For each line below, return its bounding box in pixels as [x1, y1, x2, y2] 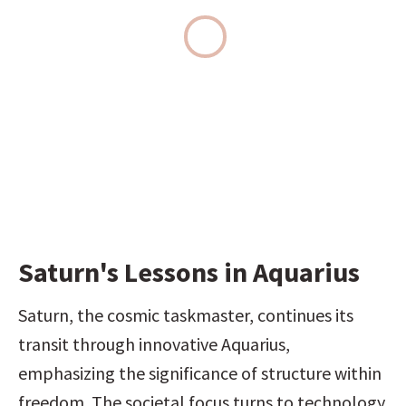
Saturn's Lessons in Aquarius [18, 255, 360, 289]
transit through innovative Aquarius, [18, 333, 290, 355]
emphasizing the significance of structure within [18, 362, 382, 384]
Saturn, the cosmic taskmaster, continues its [18, 304, 353, 326]
